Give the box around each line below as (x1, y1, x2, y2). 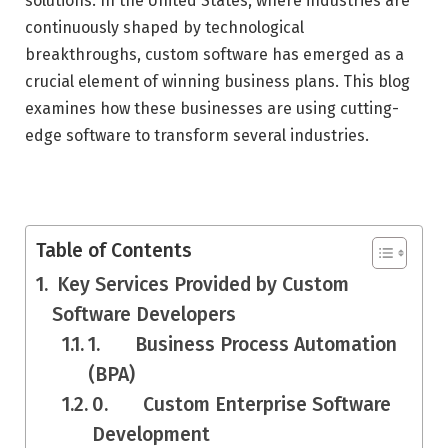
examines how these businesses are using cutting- (25, 98, 399, 118)
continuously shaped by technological (25, 17, 304, 37)
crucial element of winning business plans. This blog (25, 71, 410, 91)
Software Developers (51, 303, 236, 327)
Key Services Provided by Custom (51, 273, 349, 297)
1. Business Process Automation (88, 333, 398, 357)
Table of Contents (36, 239, 192, 263)
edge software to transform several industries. (25, 125, 369, 145)
